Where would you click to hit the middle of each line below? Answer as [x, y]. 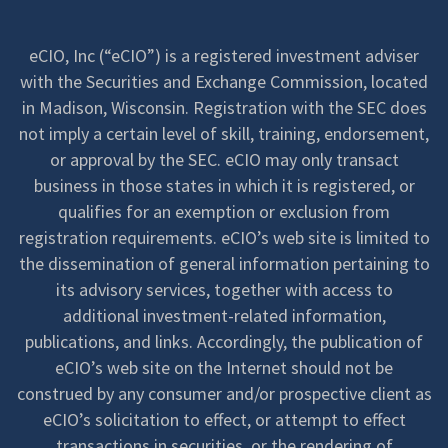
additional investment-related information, [224, 315]
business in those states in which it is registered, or [224, 185]
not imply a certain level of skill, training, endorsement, [224, 133]
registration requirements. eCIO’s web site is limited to [224, 237]
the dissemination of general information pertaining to [224, 263]
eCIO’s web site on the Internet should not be [224, 367]
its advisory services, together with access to [224, 289]
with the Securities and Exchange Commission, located [224, 81]
